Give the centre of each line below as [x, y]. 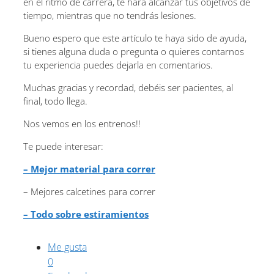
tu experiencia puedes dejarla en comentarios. [118, 65]
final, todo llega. [55, 101]
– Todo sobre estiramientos [86, 214]
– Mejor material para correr [89, 168]
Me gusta [67, 247]
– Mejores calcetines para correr [89, 191]
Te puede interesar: [63, 146]
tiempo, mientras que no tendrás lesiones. [110, 15]
